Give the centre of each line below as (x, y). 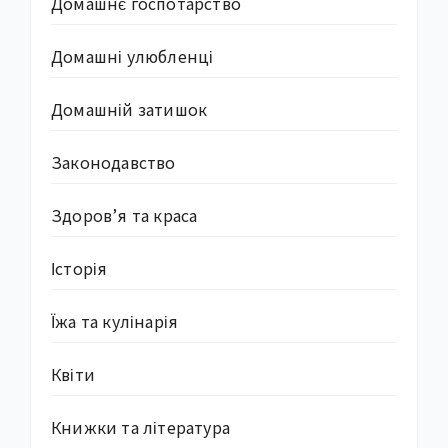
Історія (79, 267)
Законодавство (113, 161)
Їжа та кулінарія (115, 320)
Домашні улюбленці (132, 55)
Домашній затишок (129, 108)
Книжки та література (140, 426)
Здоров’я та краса (124, 214)
